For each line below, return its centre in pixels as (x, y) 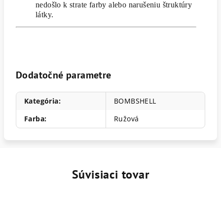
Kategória (41, 101)
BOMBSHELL (135, 101)
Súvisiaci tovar (110, 175)
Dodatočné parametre (64, 75)
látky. (45, 15)
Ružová (127, 119)
